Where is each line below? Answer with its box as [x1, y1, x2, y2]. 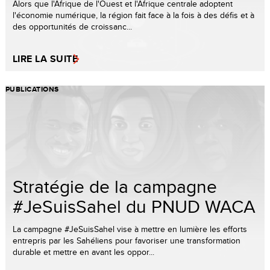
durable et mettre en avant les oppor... [13, 245, 154, 258]
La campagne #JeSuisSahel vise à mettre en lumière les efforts [13, 222, 247, 235]
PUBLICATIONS [5, 83, 59, 95]
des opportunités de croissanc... [13, 20, 132, 33]
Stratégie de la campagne [13, 173, 217, 199]
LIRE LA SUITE [13, 51, 78, 66]
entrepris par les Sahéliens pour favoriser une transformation [13, 234, 240, 246]
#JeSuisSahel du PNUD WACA [13, 193, 256, 219]
